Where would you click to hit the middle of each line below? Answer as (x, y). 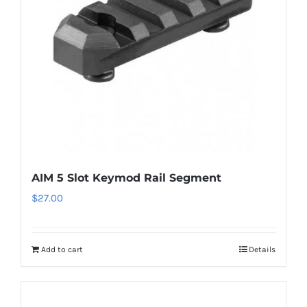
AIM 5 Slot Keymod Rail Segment (126, 178)
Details (262, 249)
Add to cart (62, 249)
